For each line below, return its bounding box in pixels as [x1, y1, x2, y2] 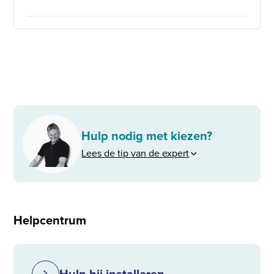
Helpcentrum [13, 211, 87, 230]
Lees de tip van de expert [81, 146, 190, 161]
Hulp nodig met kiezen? [81, 127, 213, 146]
